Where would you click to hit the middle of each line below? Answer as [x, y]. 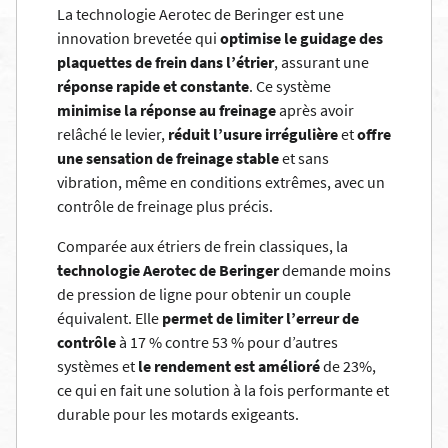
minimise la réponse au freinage [166, 110]
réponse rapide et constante [153, 86]
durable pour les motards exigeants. [178, 414]
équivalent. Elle [109, 318]
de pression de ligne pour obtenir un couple [204, 294]
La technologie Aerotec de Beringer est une [200, 14]
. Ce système [290, 86]
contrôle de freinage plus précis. [165, 206]
